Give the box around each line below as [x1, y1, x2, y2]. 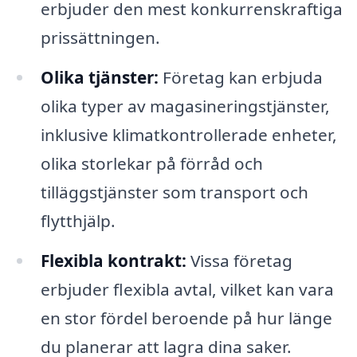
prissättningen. [40, 26, 160, 49]
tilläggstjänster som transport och [40, 181, 308, 203]
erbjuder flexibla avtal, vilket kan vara [40, 277, 334, 300]
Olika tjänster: [40, 66, 159, 88]
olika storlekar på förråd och [40, 152, 263, 175]
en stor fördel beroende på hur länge [40, 306, 332, 329]
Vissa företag [186, 249, 292, 272]
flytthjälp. [40, 210, 116, 232]
